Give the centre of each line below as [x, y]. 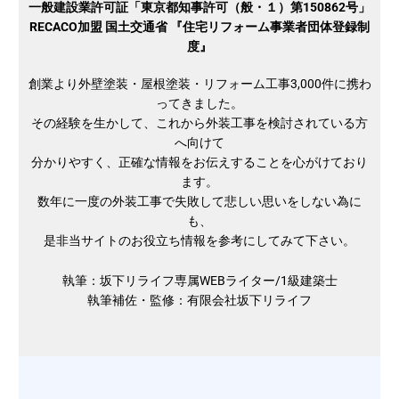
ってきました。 [199, 104]
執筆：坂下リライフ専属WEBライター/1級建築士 [199, 280]
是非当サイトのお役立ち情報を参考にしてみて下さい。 [199, 241]
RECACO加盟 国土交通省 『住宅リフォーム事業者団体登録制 [199, 27]
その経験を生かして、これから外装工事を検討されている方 [199, 123]
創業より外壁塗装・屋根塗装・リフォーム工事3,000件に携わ [199, 84]
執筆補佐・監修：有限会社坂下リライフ [199, 300]
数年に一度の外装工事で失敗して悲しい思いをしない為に [199, 202]
